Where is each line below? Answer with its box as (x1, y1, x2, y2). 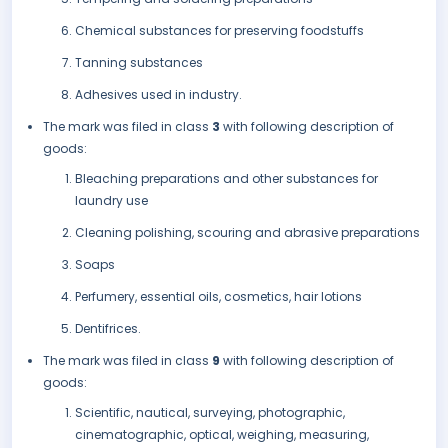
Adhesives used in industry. (75, 86, 242, 104)
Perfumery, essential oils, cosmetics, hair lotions (75, 288, 362, 306)
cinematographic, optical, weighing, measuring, (75, 426, 369, 444)
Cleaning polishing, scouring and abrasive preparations (75, 224, 420, 242)
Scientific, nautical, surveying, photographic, (75, 404, 345, 422)
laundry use (75, 192, 148, 210)
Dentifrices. (75, 320, 141, 338)
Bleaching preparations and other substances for (75, 170, 378, 188)
